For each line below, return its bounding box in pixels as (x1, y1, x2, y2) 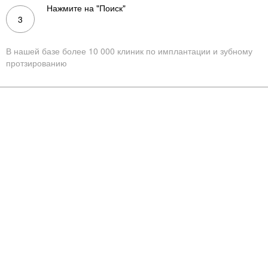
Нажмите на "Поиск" (47, 2, 126, 14)
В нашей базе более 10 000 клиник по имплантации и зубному (6, 45, 252, 57)
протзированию (6, 57, 67, 69)
